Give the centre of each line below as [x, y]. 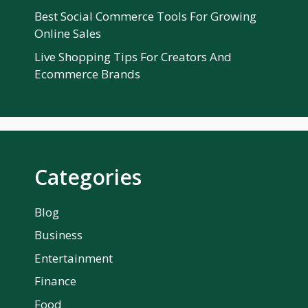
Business [58, 235]
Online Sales [68, 34]
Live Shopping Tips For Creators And [133, 56]
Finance [55, 281]
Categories [88, 177]
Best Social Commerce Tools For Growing [145, 16]
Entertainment [74, 258]
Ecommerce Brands [87, 74]
